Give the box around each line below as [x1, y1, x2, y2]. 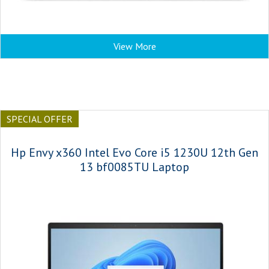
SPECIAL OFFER [7, 113, 73, 125]
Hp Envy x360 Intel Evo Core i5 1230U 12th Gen [11, 145, 258, 160]
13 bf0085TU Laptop [80, 159, 189, 175]
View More [113, 40, 156, 52]
